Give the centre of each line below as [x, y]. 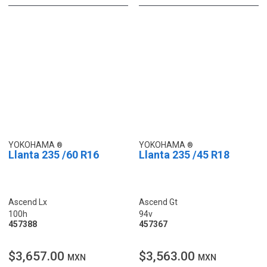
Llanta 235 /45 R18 [184, 154]
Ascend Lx [28, 202]
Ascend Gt [158, 202]
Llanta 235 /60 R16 [54, 154]
